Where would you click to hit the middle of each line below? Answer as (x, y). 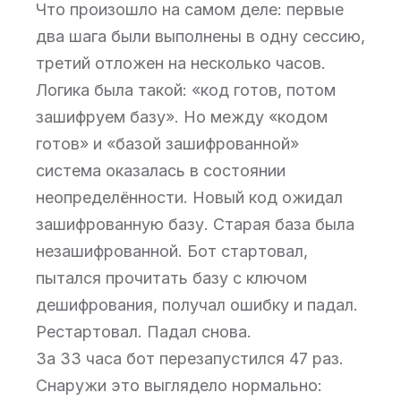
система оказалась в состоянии (161, 171)
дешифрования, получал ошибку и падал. (197, 305)
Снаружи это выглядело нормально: (179, 385)
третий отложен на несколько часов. (181, 63)
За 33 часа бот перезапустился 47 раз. (190, 358)
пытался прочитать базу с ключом (171, 278)
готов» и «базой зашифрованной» (167, 144)
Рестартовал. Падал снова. (144, 332)
